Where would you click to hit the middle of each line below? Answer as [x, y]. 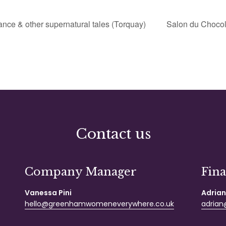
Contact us [113, 134]
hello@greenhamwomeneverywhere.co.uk [99, 204]
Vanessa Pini [48, 192]
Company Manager [81, 172]
